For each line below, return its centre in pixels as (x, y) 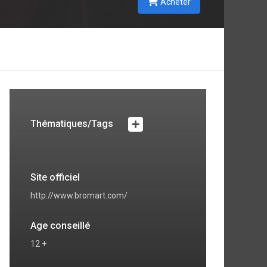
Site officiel (55, 177)
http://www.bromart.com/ (79, 195)
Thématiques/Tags (73, 124)
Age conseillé (60, 226)
